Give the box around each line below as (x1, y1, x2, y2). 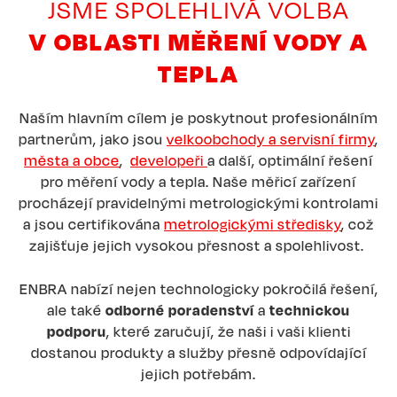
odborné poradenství (105, 301, 254, 320)
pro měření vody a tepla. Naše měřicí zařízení (41, 173, 356, 191)
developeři (130, 152, 207, 170)
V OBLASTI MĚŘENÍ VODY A (29, 27, 368, 57)
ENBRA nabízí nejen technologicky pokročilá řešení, (19, 280, 378, 299)
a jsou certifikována (23, 215, 164, 234)
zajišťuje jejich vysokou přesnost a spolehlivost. (29, 237, 368, 255)
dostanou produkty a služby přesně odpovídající (30, 344, 367, 362)
